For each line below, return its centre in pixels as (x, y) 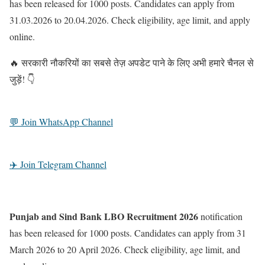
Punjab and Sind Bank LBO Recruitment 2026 (104, 216)
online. (22, 37)
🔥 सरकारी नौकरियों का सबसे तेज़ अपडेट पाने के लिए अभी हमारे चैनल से (132, 63)
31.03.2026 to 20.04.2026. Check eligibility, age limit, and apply (130, 20)
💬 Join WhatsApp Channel (61, 122)
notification (220, 216)
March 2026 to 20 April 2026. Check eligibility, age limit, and (125, 250)
